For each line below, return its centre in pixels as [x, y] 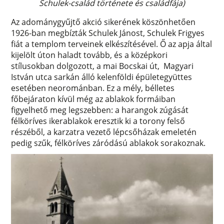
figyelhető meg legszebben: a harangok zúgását [100, 110]
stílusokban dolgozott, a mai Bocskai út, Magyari [102, 66]
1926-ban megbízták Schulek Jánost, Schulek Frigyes [108, 33]
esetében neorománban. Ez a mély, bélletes [93, 88]
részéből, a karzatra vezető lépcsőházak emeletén [104, 132]
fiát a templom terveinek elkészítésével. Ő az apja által [112, 44]
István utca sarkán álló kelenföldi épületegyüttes [102, 77]
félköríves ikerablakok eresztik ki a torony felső [98, 121]
